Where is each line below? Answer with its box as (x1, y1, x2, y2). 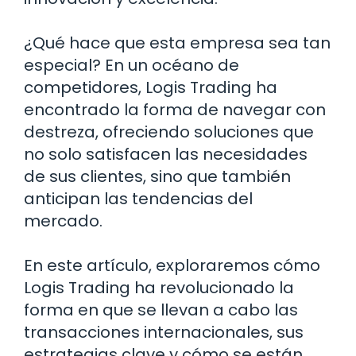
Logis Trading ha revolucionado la (24, 277, 294, 300)
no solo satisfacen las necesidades (24, 143, 308, 166)
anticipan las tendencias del (24, 188, 253, 211)
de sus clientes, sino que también (24, 165, 291, 188)
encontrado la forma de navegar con (24, 99, 326, 122)
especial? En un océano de (24, 54, 239, 77)
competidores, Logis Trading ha (24, 76, 277, 99)
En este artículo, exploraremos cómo (24, 254, 320, 277)
